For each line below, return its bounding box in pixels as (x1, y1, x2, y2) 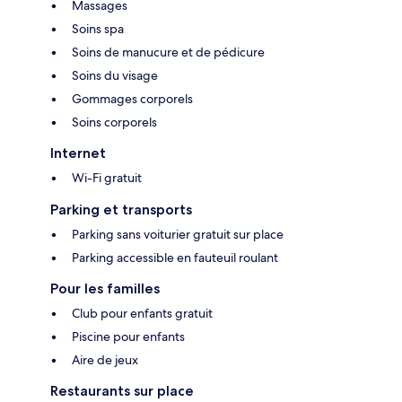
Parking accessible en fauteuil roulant (72, 249, 278, 267)
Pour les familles (50, 280, 160, 298)
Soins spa (72, 21, 124, 38)
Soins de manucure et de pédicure (72, 44, 265, 61)
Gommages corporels (72, 91, 193, 108)
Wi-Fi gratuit (72, 170, 142, 187)
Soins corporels (72, 114, 157, 131)
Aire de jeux (72, 352, 138, 369)
